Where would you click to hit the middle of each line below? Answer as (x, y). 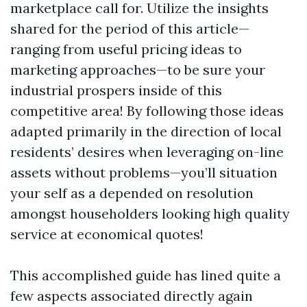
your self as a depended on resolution (132, 193)
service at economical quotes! (107, 234)
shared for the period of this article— (130, 28)
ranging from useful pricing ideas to (126, 49)
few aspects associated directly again (132, 296)
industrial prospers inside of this (116, 90)
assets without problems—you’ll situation (144, 172)
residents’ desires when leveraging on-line (147, 152)
